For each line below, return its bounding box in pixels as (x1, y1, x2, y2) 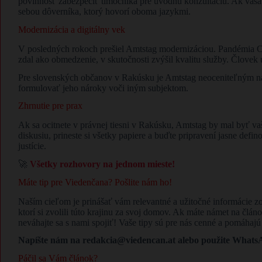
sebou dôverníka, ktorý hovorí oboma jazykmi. (18, 6, 191, 17)
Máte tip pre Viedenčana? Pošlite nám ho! (18, 177, 172, 187)
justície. (18, 141, 46, 151)
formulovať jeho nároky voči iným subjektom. (18, 82, 188, 93)
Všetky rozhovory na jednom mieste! (30, 159, 175, 170)
